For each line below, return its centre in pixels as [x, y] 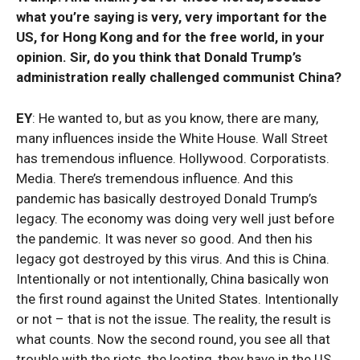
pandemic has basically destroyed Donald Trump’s [167, 198]
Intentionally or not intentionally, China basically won [172, 279]
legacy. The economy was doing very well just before [175, 219]
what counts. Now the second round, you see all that [173, 339]
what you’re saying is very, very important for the [172, 17]
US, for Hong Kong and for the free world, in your [170, 37]
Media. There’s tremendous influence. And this [155, 178]
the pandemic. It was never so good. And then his [164, 239]
